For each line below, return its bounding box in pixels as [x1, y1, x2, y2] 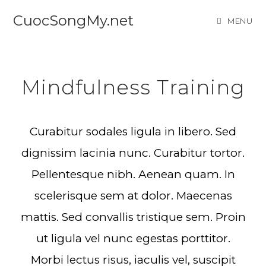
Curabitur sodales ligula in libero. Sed [30, 125, 236, 138]
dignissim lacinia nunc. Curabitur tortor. [21, 146, 245, 160]
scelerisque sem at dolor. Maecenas [34, 189, 232, 202]
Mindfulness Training [21, 75, 245, 100]
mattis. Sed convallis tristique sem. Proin [20, 210, 246, 224]
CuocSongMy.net [13, 12, 134, 29]
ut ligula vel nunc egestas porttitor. [36, 232, 230, 245]
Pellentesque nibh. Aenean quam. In [31, 167, 235, 181]
